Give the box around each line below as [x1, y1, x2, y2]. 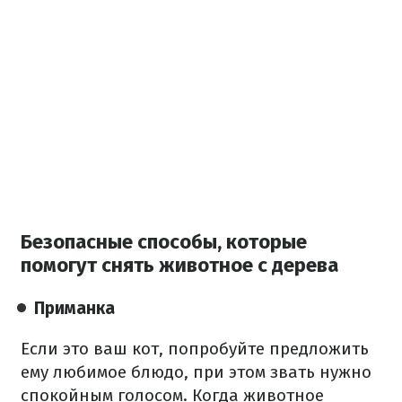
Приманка [34, 297, 115, 319]
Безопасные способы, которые [21, 229, 307, 254]
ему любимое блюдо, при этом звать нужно [21, 361, 371, 382]
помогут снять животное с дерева [21, 252, 338, 277]
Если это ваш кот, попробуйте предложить [21, 337, 369, 359]
